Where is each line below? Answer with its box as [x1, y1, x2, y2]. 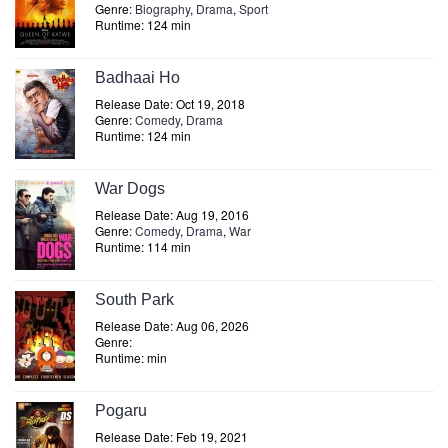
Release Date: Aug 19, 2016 [95, 206, 249, 223]
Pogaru [95, 402, 147, 419]
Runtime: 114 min [95, 238, 191, 255]
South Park [95, 291, 174, 308]
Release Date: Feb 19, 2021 [95, 428, 248, 445]
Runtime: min [95, 349, 167, 366]
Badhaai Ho [95, 69, 180, 86]
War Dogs [95, 180, 165, 197]
